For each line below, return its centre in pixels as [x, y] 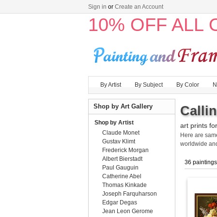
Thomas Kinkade [124, 185]
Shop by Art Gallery [123, 106]
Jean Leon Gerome [128, 211]
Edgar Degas [120, 202]
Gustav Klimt [119, 141]
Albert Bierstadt [122, 159]
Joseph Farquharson [130, 194]
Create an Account [139, 7]
